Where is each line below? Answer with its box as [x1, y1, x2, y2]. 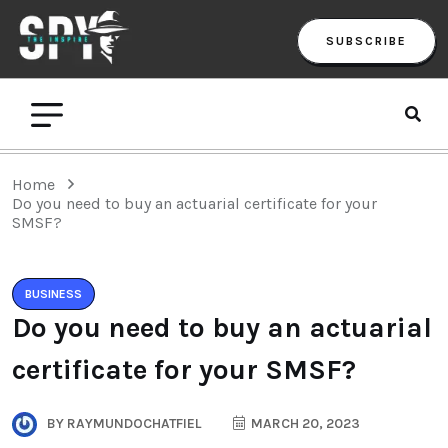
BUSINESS [25, 286, 82, 301]
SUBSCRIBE [326, 33, 407, 48]
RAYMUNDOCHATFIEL [64, 414, 201, 432]
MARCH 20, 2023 [248, 414, 360, 432]
